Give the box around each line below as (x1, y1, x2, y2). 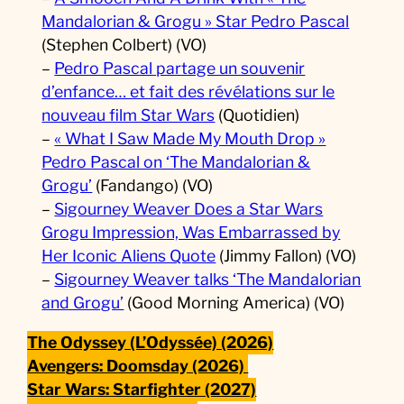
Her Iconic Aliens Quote (41, 246, 216, 266)
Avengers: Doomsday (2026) (27, 355, 249, 375)
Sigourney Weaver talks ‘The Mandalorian (54, 270, 362, 289)
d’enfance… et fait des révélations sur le (41, 82, 335, 102)
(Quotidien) (215, 106, 300, 125)
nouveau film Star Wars (41, 106, 216, 125)
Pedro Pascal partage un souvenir (54, 59, 306, 78)
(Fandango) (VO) (92, 176, 214, 196)
